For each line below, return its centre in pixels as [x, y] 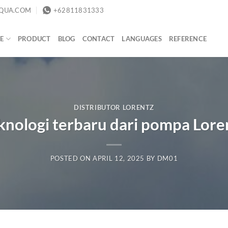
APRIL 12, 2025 [119, 159]
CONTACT [98, 39]
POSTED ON [72, 159]
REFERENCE [188, 39]
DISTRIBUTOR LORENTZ [114, 107]
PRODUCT [34, 39]
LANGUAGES [142, 39]
